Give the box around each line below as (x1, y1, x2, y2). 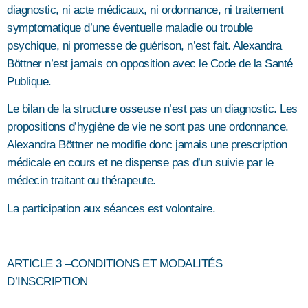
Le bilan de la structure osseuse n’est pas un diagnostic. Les (7, 102, 298, 116)
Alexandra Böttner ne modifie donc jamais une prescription (7, 138, 287, 152)
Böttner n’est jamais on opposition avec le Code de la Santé (7, 56, 293, 70)
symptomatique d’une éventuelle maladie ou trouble (7, 21, 253, 34)
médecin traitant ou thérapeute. (7, 174, 156, 188)
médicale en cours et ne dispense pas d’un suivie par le (7, 156, 274, 170)
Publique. (7, 74, 52, 88)
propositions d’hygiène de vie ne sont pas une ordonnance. (7, 120, 289, 134)
